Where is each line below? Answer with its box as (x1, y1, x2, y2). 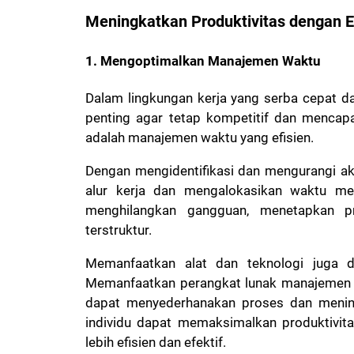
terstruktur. (85, 222, 155, 239)
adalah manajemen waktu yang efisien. (85, 130, 317, 146)
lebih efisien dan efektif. (85, 334, 226, 351)
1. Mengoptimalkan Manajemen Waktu (85, 52, 321, 69)
